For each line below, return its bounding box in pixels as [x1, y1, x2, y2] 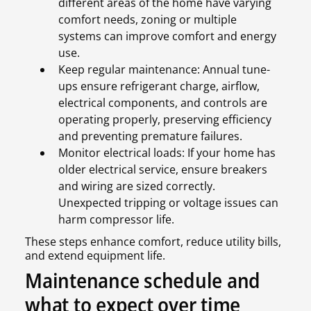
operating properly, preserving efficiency [58, 112, 271, 128]
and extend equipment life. [25, 248, 165, 264]
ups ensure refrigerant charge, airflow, [58, 78, 260, 94]
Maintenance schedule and [25, 266, 261, 295]
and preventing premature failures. [58, 128, 242, 144]
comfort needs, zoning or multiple [58, 12, 237, 28]
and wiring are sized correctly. [58, 178, 215, 194]
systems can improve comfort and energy [58, 28, 276, 44]
